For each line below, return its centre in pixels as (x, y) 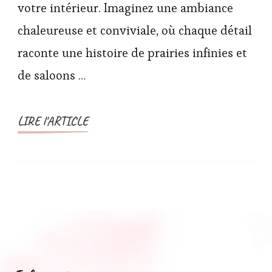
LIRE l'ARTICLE (53, 121)
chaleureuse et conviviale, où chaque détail (135, 31)
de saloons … (52, 76)
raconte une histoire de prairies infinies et (132, 53)
